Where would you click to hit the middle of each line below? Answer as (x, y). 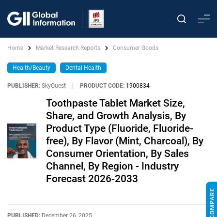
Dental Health (83, 68)
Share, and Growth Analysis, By (116, 116)
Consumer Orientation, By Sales (117, 154)
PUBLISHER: (24, 86)
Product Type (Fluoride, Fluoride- (120, 128)
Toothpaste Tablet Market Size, (116, 103)
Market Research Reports (68, 48)
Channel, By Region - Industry (112, 166)
